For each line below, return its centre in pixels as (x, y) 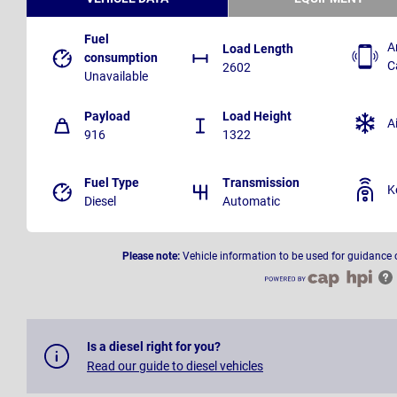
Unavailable (116, 77)
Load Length (258, 48)
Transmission (261, 183)
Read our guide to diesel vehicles (175, 366)
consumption (121, 58)
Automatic (251, 202)
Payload (107, 117)
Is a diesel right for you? (154, 347)
